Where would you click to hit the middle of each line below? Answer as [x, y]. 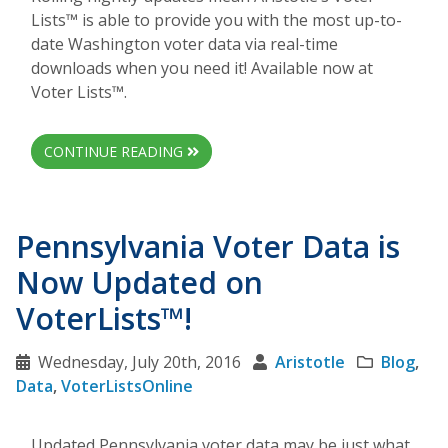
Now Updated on [139, 282]
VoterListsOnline [127, 385]
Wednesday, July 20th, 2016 [139, 361]
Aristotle [310, 361]
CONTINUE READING [115, 151]
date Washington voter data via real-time [184, 43]
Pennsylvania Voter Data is [208, 246]
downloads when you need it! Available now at [202, 67]
